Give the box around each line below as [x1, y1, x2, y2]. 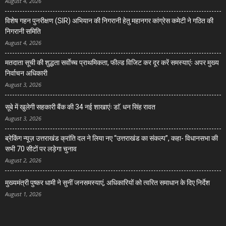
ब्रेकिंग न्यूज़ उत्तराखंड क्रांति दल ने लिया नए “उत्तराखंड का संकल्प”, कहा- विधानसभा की [5, 134, 218, 143]
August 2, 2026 [5, 156, 41, 164]
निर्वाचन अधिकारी [5, 69, 47, 78]
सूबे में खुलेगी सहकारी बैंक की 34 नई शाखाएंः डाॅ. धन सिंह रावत [5, 103, 155, 111]
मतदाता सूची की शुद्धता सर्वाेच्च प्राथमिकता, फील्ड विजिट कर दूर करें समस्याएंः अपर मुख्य [5, 59, 219, 67]
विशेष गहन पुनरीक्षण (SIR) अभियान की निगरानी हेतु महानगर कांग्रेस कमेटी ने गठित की [5, 17, 213, 25]
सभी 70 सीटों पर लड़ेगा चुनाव [5, 145, 77, 153]
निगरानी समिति [5, 27, 41, 36]
